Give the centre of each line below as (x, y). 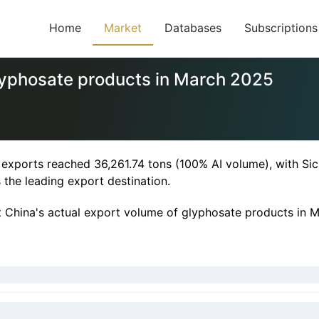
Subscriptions (281, 28)
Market (123, 28)
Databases (193, 28)
